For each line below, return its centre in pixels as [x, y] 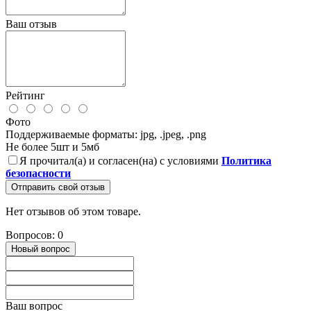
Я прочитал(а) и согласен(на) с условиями [120, 161]
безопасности [38, 174]
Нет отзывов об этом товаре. [73, 212]
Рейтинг [25, 96]
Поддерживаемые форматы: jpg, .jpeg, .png [106, 135]
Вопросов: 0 [34, 235]
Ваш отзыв [31, 24]
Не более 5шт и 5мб [52, 147]
